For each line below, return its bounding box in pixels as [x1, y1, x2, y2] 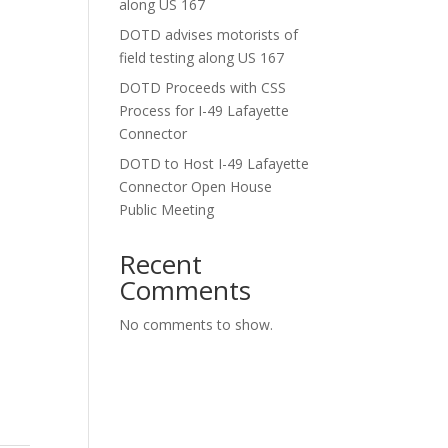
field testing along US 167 [119, 47, 285, 67]
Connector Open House [119, 176, 273, 196]
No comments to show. [119, 314, 274, 334]
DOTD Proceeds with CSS [119, 77, 287, 97]
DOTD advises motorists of [119, 24, 299, 44]
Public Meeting [119, 199, 215, 219]
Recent [119, 245, 203, 282]
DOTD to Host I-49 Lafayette [119, 153, 310, 173]
